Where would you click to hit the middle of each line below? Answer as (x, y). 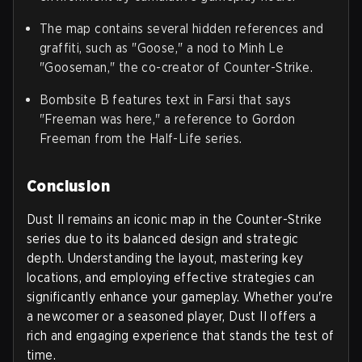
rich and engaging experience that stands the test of (181, 336)
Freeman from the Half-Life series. (141, 139)
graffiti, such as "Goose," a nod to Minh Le (162, 48)
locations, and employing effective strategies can (171, 278)
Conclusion (68, 186)
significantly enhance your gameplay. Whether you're (180, 297)
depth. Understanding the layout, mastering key (165, 259)
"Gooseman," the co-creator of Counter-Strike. (176, 68)
